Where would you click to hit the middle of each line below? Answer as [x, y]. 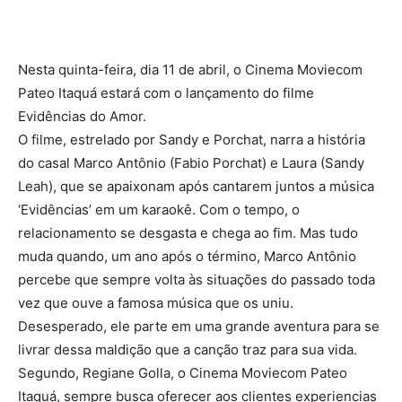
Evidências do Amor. [82, 116]
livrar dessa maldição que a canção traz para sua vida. [188, 349]
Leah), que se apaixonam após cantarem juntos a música [196, 186]
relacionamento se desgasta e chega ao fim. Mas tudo [188, 232]
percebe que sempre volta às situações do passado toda [197, 279]
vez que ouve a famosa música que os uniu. [156, 302]
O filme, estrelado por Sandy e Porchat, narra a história [192, 139]
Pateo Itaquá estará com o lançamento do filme [166, 92]
